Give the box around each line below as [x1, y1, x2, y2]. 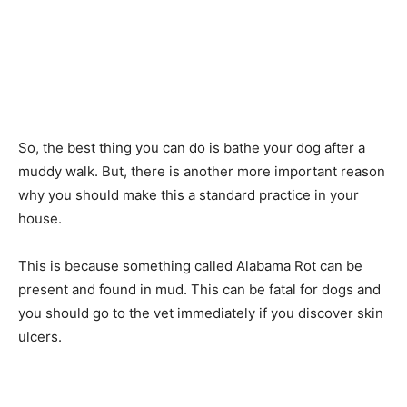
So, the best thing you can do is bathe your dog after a [18, 138, 365, 156]
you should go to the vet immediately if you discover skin [18, 303, 383, 322]
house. [18, 209, 62, 227]
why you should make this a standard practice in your [18, 185, 359, 203]
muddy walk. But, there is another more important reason [18, 162, 385, 180]
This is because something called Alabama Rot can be [18, 256, 362, 274]
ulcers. [18, 327, 62, 345]
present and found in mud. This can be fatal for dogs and [18, 280, 381, 298]
